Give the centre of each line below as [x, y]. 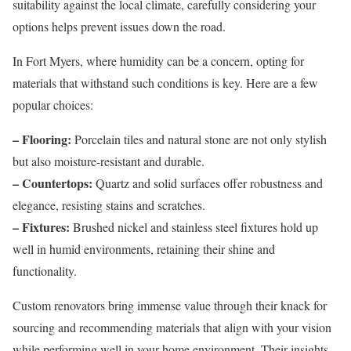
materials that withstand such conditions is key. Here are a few [165, 83]
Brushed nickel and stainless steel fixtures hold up [194, 227]
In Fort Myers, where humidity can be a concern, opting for [158, 61]
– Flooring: [42, 139]
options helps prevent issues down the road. [119, 27]
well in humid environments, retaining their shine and [144, 249]
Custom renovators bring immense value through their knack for [170, 306]
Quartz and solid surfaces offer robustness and [208, 183]
